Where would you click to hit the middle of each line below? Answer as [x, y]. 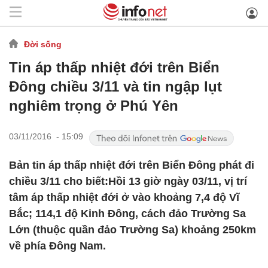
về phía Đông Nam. [57, 246]
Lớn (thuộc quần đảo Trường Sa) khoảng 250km [133, 230]
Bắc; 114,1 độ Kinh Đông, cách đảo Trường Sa [127, 214]
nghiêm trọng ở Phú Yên [94, 106]
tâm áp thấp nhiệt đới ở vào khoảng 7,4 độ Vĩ [124, 197]
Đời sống [43, 44]
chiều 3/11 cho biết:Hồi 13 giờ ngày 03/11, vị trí [128, 181]
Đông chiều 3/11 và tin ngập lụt [115, 86]
